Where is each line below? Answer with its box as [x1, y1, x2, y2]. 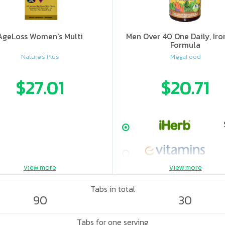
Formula [170, 39, 200, 51]
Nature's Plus [21, 52, 59, 62]
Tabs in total [90, 183, 135, 195]
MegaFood [170, 52, 201, 62]
